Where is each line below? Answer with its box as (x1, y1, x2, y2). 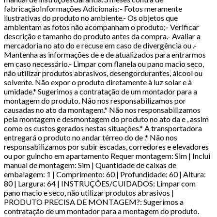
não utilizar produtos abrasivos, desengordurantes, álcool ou (4, 68, 202, 77)
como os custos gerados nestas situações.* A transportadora (4, 123, 202, 133)
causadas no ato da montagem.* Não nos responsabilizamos (4, 105, 201, 114)
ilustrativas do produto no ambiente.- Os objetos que (4, 13, 178, 22)
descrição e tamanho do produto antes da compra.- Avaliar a (4, 31, 201, 41)
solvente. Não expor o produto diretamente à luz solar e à (4, 77, 192, 87)
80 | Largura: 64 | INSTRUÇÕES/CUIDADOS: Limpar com (4, 178, 196, 188)
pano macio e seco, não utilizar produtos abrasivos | (4, 187, 174, 197)
